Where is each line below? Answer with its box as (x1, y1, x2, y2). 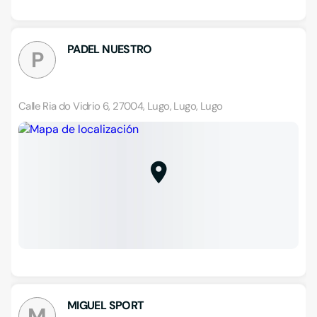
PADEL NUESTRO (67, 42, 152, 57)
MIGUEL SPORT (67, 298, 144, 313)
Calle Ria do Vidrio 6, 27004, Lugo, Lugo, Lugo (18, 99, 223, 113)
